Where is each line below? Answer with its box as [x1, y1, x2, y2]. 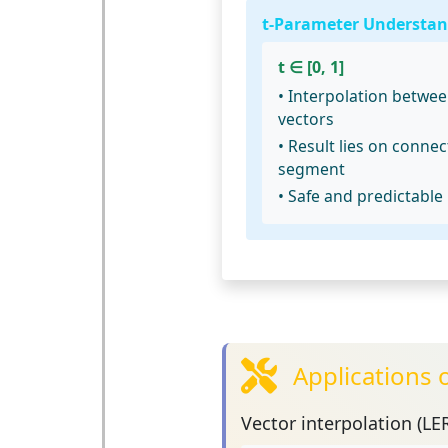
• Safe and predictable [277, 184, 443, 207]
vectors [277, 107, 334, 130]
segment [277, 157, 345, 180]
